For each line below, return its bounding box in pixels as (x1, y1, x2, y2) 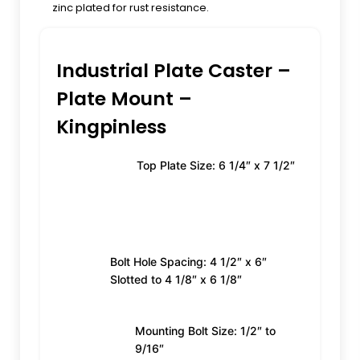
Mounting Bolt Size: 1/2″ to (134, 324, 276, 338)
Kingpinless (56, 112, 166, 140)
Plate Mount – (56, 84, 192, 112)
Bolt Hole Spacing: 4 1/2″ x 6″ (109, 254, 267, 268)
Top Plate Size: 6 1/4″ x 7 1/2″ (137, 157, 295, 172)
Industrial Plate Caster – (56, 56, 291, 84)
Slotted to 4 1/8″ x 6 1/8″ (109, 272, 242, 286)
